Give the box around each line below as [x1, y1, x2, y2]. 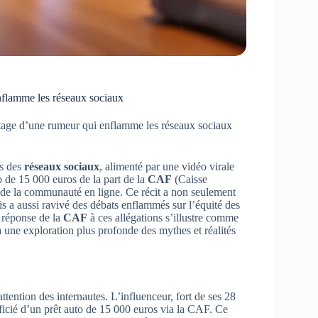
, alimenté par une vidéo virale [99, 160, 234, 172]
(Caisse [172, 172, 207, 185]
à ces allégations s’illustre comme [87, 211, 238, 224]
